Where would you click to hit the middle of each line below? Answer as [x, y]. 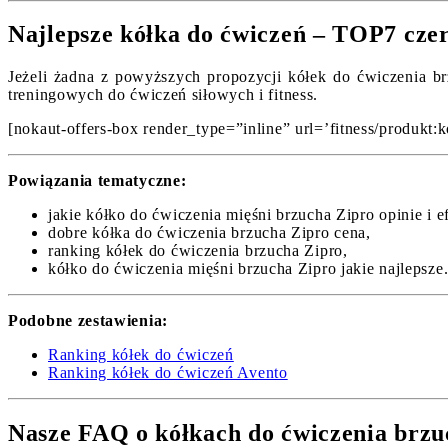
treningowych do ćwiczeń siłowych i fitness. [163, 95]
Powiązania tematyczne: [97, 181]
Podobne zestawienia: [88, 321]
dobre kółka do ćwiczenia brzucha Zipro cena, [209, 233]
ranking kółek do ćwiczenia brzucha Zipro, [198, 251]
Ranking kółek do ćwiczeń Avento [168, 373]
